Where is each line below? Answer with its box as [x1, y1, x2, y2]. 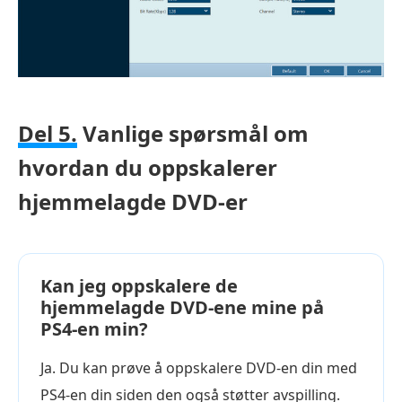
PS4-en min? [40, 316, 148, 341]
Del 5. [18, 118, 77, 148]
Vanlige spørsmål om [77, 118, 309, 148]
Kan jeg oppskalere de [40, 273, 238, 298]
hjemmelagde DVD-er [18, 186, 248, 216]
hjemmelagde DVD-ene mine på [40, 294, 324, 319]
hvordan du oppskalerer [18, 152, 277, 182]
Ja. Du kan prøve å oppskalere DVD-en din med [40, 357, 357, 378]
